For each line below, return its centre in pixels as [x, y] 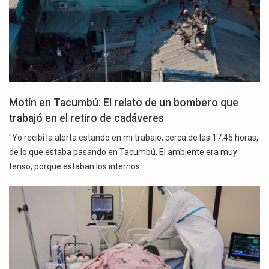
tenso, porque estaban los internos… [77, 167]
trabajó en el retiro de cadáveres [86, 119]
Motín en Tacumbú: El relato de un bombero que [124, 103]
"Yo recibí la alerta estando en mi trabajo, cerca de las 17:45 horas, [134, 138]
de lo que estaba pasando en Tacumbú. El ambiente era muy [123, 152]
